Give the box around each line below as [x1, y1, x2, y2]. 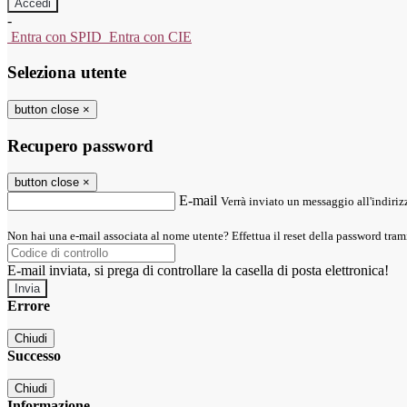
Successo [7, 348, 61, 364]
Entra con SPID [11, 29, 102, 45]
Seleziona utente [7, 63, 126, 83]
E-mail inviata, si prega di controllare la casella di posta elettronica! [7, 263, 389, 279]
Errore [7, 298, 50, 314]
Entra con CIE [109, 29, 192, 45]
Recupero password [7, 135, 154, 155]
